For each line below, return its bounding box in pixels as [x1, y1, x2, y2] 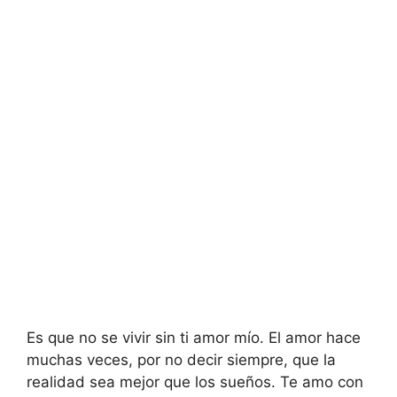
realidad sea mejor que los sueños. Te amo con [27, 372, 363, 391]
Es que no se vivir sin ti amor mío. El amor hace [27, 328, 361, 346]
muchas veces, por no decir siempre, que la [27, 350, 336, 369]
